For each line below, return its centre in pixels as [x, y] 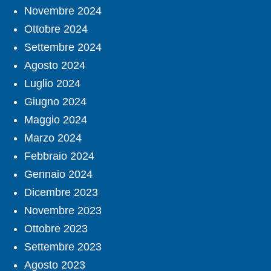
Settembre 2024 [63, 47]
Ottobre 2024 [56, 29]
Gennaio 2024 [58, 175]
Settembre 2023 [63, 247]
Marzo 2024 [53, 138]
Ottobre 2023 [56, 229]
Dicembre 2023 [61, 193]
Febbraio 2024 [59, 156]
